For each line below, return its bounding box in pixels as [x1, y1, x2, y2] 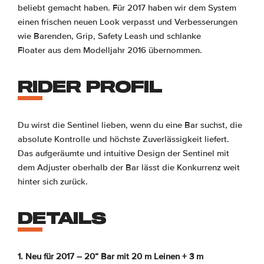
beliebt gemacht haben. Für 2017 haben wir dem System [18, 2, 236, 14]
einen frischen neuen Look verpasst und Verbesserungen [18, 16, 237, 28]
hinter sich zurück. [18, 176, 88, 187]
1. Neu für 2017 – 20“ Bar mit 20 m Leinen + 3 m [18, 251, 203, 262]
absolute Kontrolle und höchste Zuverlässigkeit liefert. [18, 134, 229, 145]
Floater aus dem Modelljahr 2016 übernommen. [18, 45, 202, 56]
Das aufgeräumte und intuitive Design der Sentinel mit [18, 148, 229, 159]
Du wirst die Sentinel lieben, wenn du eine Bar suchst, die [18, 120, 242, 131]
